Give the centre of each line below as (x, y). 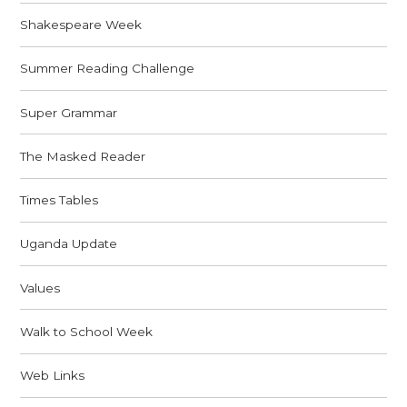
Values (40, 288)
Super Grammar (69, 112)
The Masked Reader (83, 156)
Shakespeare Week (81, 25)
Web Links (53, 376)
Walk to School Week (87, 331)
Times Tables (60, 200)
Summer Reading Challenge (108, 69)
